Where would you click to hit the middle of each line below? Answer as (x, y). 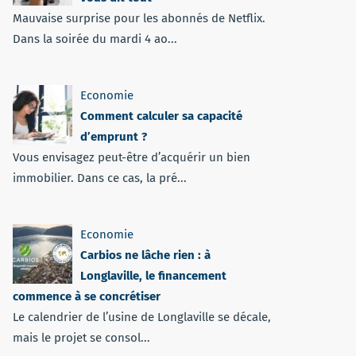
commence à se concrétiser (87, 296)
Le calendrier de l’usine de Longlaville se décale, (142, 317)
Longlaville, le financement (153, 276)
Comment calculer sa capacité (161, 116)
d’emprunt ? (114, 137)
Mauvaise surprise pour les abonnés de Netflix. (139, 18)
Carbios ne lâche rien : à (145, 255)
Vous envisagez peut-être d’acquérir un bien (132, 157)
